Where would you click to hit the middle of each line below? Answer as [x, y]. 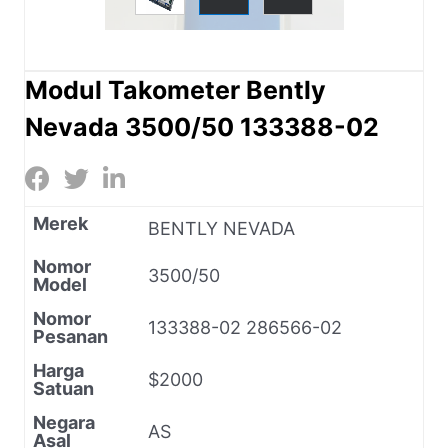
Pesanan [70, 336]
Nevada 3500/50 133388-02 [202, 126]
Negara [64, 422]
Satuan [63, 388]
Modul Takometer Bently [175, 89]
